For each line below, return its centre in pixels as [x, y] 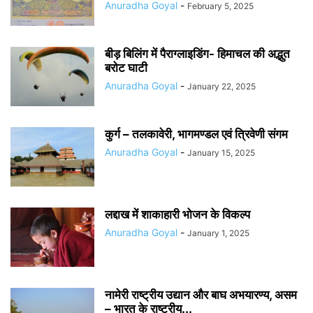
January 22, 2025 [221, 86]
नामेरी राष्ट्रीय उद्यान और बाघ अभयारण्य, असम [201, 294]
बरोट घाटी [126, 67]
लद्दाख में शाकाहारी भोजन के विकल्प [177, 214]
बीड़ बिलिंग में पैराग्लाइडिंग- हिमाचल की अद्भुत [197, 53]
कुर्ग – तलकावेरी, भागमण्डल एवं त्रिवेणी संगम [196, 134]
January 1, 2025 [218, 233]
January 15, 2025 [221, 152]
